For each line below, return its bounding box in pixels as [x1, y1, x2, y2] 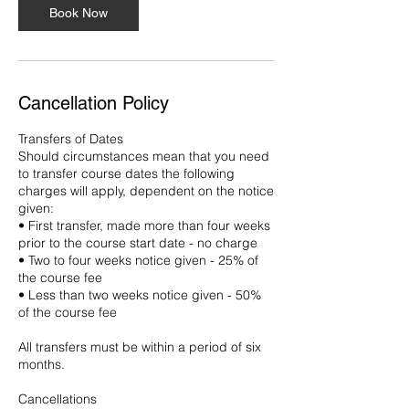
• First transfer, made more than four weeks [18, 217, 270, 235]
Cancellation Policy [18, 92, 169, 115]
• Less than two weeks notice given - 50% [18, 287, 261, 304]
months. [18, 356, 65, 373]
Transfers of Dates [18, 131, 123, 148]
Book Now [49, 5, 108, 21]
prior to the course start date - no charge [18, 235, 257, 252]
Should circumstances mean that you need [18, 148, 269, 165]
